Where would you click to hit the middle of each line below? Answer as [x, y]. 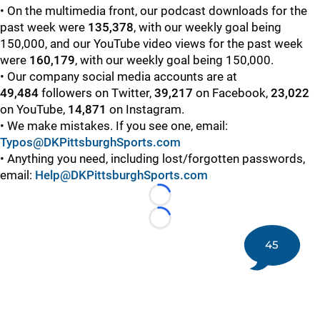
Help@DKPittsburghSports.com [121, 175]
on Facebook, [232, 93]
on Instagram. [145, 110]
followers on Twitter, [98, 93]
